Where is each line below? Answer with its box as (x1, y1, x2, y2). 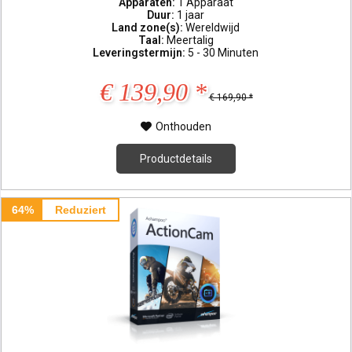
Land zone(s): (112, 20, 186, 34)
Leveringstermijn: (93, 46, 189, 59)
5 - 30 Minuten (188, 46, 259, 59)
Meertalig (166, 33, 214, 46)
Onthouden (156, 119, 212, 133)
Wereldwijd (185, 20, 240, 34)
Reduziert (54, 203, 106, 216)
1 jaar (177, 8, 205, 21)
